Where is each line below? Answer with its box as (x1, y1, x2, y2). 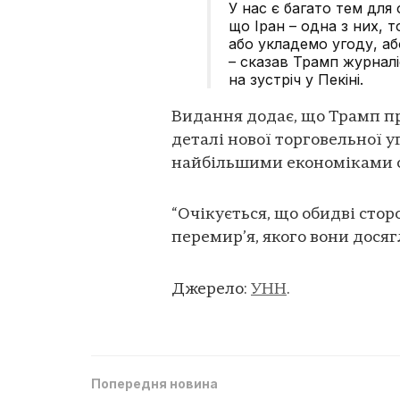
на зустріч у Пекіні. (229, 70, 363, 88)
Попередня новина (91, 376, 218, 392)
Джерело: (171, 280, 251, 298)
